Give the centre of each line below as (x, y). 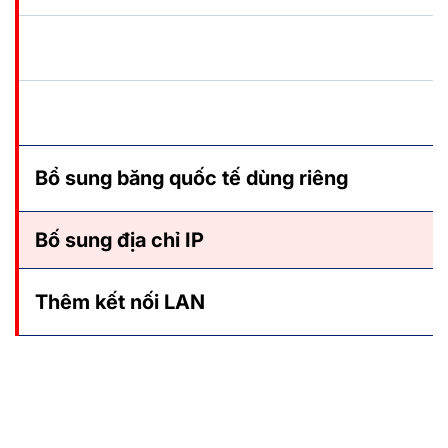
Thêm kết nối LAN (120, 301)
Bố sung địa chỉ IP (119, 239)
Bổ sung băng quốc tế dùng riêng (191, 177)
